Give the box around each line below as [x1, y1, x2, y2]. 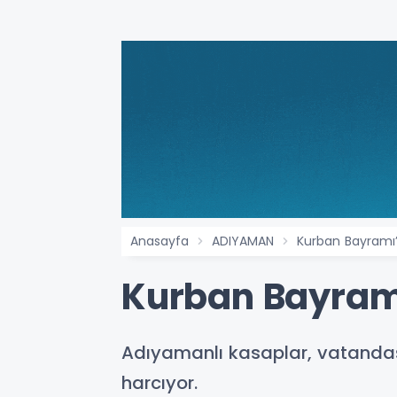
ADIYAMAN [212, 232, 274, 250]
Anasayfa [130, 232, 189, 250]
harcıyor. [121, 370, 198, 395]
